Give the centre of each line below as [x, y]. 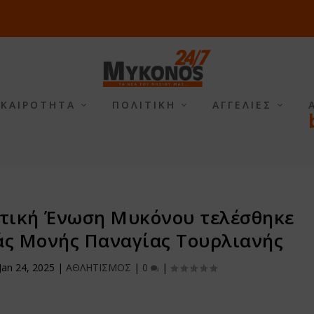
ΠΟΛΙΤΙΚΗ [144, 105]
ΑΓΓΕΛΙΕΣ [242, 105]
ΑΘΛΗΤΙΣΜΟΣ [98, 267]
